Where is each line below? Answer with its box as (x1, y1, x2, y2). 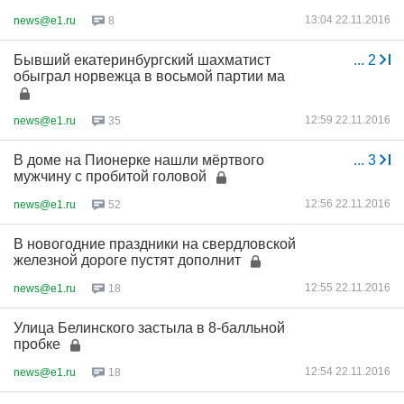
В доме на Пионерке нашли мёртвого (14, 152, 264, 168)
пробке (14, 336, 60, 352)
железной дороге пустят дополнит (14, 252, 241, 268)
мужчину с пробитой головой (14, 169, 207, 184)
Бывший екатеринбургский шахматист (14, 52, 271, 68)
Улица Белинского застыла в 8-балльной (14, 320, 285, 335)
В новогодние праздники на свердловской (14, 236, 296, 252)
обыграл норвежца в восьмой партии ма (14, 69, 285, 84)
